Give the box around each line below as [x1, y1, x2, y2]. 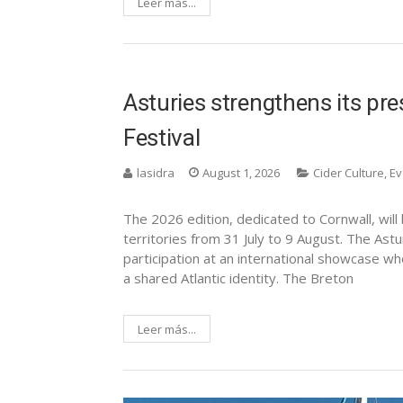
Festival [123, 123, 201, 151]
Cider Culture [313, 164, 384, 181]
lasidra [137, 164, 175, 181]
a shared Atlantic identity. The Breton [123, 268, 354, 287]
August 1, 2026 [202, 164, 280, 181]
